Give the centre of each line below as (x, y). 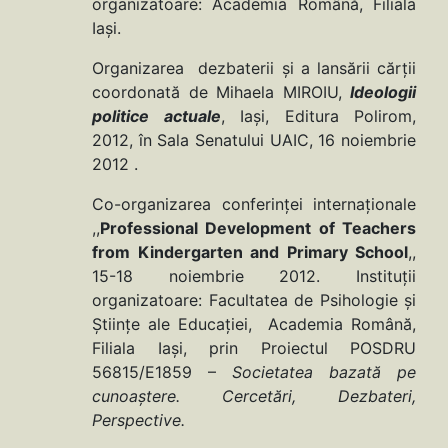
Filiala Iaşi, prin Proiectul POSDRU (254, 348)
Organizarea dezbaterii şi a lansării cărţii (254, 68)
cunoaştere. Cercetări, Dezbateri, (254, 396)
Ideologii (383, 92)
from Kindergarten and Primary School (250, 252)
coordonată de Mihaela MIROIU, (221, 92)
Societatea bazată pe (324, 372)
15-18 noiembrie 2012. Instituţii (254, 276)
